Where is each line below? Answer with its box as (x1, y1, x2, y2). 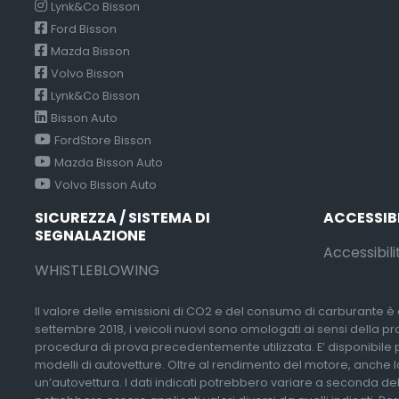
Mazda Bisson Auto (54, 154, 163, 170)
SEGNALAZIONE (35, 224, 146, 246)
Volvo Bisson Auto (54, 176, 157, 192)
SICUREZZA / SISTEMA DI (35, 207, 210, 228)
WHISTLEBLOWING (35, 259, 159, 281)
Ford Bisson (51, 20, 117, 37)
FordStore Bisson (54, 132, 151, 148)
